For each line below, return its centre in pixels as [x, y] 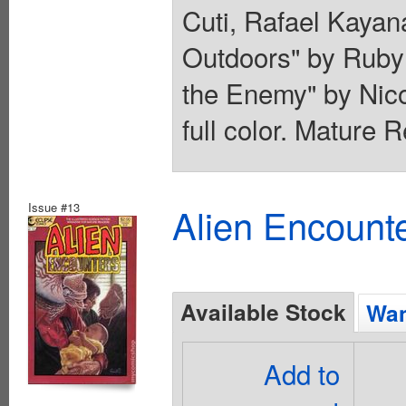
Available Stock [263, 312]
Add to [302, 374]
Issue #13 [54, 208]
